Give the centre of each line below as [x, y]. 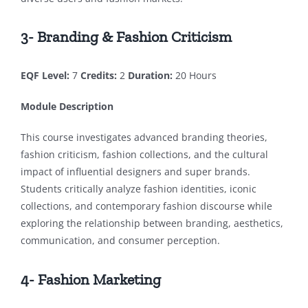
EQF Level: [45, 76]
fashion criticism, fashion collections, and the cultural [144, 155]
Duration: [150, 76]
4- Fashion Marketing [90, 279]
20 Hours [194, 76]
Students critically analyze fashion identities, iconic [138, 189]
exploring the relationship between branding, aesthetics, [152, 223]
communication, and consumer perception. [120, 241]
